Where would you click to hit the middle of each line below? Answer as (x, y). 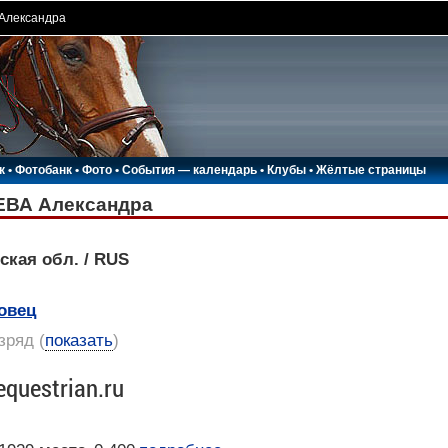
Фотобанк (43, 170)
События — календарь (189, 170)
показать (78, 340)
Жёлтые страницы (370, 170)
